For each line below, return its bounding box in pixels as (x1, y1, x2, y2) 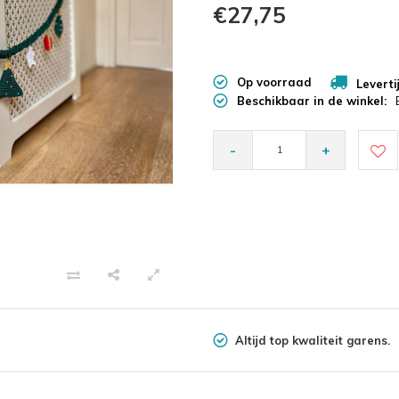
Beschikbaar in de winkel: (237, 93, 387, 108)
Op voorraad (237, 75, 312, 90)
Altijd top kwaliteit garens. (235, 332, 390, 347)
